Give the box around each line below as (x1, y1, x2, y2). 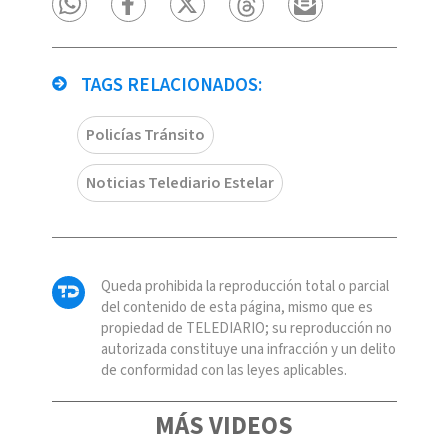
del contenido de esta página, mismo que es (100, 296, 373, 318)
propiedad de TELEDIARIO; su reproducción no (100, 317, 392, 339)
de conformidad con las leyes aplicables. (100, 359, 347, 381)
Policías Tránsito (85, 123, 205, 146)
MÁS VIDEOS (155, 407, 293, 444)
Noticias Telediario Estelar (85, 171, 274, 194)
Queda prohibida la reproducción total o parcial (100, 275, 389, 297)
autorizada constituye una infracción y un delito (100, 338, 396, 360)
